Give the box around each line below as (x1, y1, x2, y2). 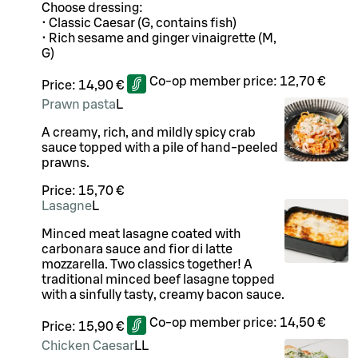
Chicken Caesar (42, 340, 134, 353)
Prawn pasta (42, 98, 116, 112)
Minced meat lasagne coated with (42, 228, 241, 241)
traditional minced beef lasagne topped (42, 273, 275, 287)
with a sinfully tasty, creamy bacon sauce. (42, 288, 284, 302)
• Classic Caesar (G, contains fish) (42, 17, 237, 30)
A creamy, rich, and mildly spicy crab (42, 126, 256, 140)
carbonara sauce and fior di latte (42, 243, 233, 257)
